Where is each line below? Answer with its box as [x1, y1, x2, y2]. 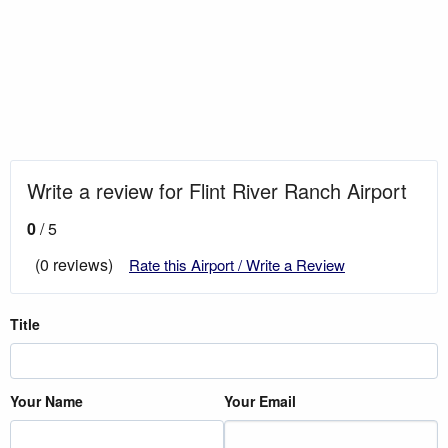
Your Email [224, 390, 296, 411]
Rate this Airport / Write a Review [129, 253, 345, 275]
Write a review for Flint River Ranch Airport [27, 175, 407, 205]
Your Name [10, 390, 83, 411]
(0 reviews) [35, 252, 113, 276]
